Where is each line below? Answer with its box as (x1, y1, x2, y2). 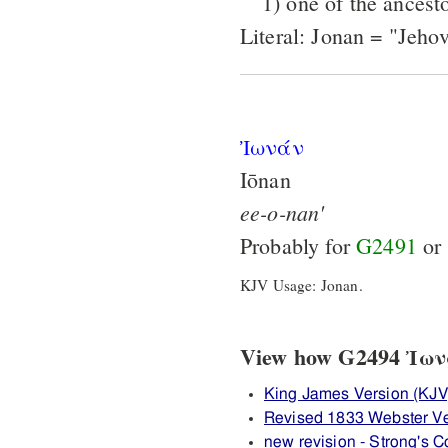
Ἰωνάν (240, 131, 304, 161)
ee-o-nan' (240, 196, 325, 227)
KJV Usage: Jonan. (240, 275, 363, 296)
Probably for (240, 230, 357, 260)
